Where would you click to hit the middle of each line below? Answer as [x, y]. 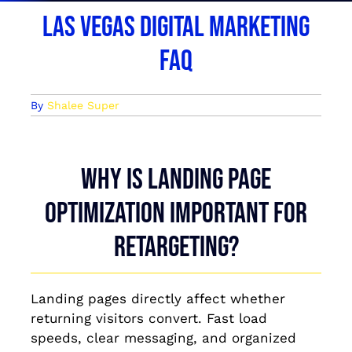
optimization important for [176, 214]
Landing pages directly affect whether [158, 299]
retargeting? [176, 248]
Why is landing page [176, 180]
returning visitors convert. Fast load [148, 319]
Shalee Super [83, 106]
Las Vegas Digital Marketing [176, 28]
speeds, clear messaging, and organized [163, 338]
